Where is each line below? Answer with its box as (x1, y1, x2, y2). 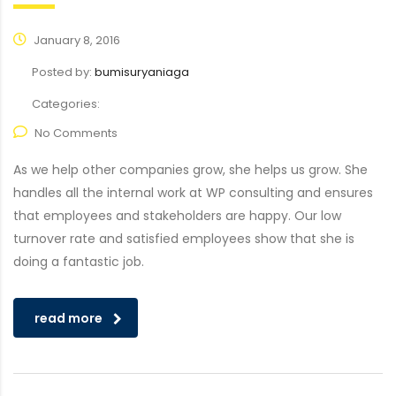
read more (34, 309, 103, 327)
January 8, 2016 (31, 32, 120, 49)
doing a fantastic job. (13, 253, 144, 270)
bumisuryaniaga (95, 64, 189, 80)
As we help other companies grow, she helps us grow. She (13, 161, 368, 179)
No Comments (34, 125, 118, 141)
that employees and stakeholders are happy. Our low (13, 207, 341, 225)
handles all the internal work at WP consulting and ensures (13, 184, 373, 202)
